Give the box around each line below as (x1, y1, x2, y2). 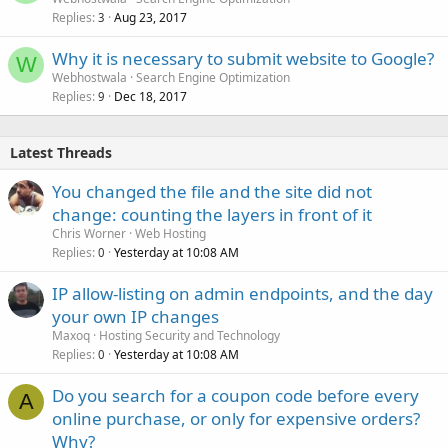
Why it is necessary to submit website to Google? (52, 47, 434, 70)
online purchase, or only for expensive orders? (52, 407, 420, 430)
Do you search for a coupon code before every (52, 384, 419, 407)
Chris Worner (52, 225, 126, 242)
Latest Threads (10, 143, 112, 162)
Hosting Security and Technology (99, 327, 280, 344)
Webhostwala (52, 69, 127, 86)
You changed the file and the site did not (52, 180, 372, 203)
